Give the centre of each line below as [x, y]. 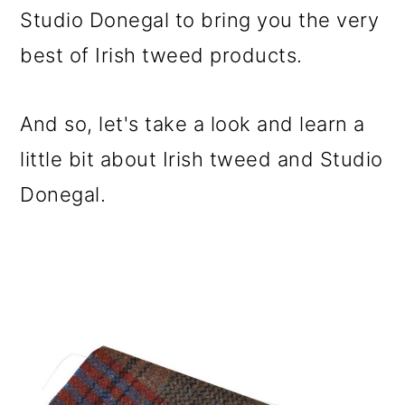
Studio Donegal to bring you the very [200, 20]
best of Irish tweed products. [161, 55]
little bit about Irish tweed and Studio [202, 159]
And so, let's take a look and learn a [193, 124]
